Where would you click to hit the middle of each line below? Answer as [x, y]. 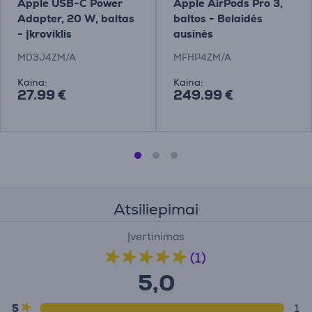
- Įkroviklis [44, 34]
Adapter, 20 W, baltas [76, 18]
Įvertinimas [156, 236]
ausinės [193, 34]
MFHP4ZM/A [202, 57]
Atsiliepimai [156, 209]
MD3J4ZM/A [46, 57]
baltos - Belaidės [218, 18]
